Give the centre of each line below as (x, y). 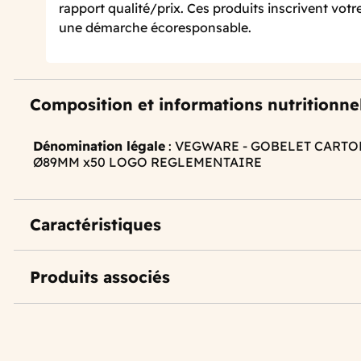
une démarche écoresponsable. (155, 28)
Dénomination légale (99, 146)
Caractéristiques (95, 225)
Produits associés (100, 277)
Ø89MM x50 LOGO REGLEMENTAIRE (147, 162)
